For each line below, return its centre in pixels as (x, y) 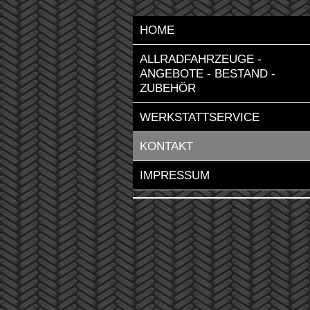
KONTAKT (166, 146)
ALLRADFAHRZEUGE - (201, 59)
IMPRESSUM (175, 175)
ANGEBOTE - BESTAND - (208, 74)
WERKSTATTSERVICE (200, 117)
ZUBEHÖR (168, 88)
